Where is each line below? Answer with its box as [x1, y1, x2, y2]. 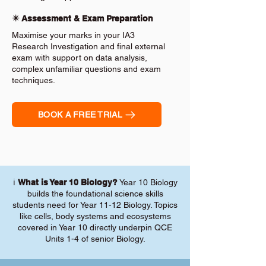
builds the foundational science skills [27, 189, 163, 198]
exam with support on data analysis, [12, 53, 147, 62]
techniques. [12, 75, 55, 85]
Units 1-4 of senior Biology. [45, 234, 145, 243]
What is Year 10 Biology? [17, 178, 118, 187]
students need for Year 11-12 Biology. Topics [12, 200, 178, 210]
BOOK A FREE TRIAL [38, 110, 122, 119]
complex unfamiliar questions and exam [12, 64, 161, 74]
